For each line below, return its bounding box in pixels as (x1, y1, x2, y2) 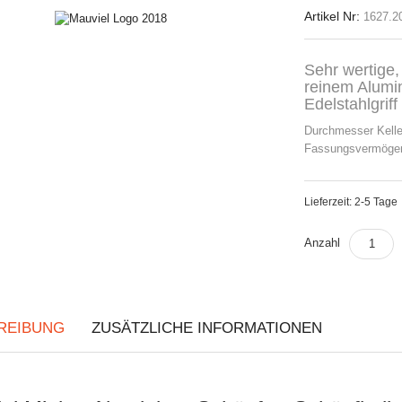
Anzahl (304, 236, 340, 249)
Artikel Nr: (304, 9, 363, 23)
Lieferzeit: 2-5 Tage (304, 196, 398, 207)
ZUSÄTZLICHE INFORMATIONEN (92, 319, 322, 336)
